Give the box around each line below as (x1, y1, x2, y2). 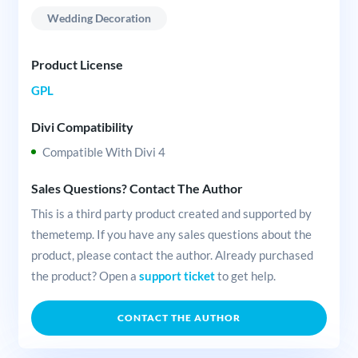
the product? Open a (30, 268, 139, 284)
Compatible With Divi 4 (42, 145, 165, 160)
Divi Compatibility (30, 118, 133, 134)
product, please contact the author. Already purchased (30, 248, 313, 263)
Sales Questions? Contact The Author (30, 181, 243, 197)
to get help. (214, 268, 276, 284)
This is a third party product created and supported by (30, 206, 312, 221)
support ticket (138, 268, 215, 284)
